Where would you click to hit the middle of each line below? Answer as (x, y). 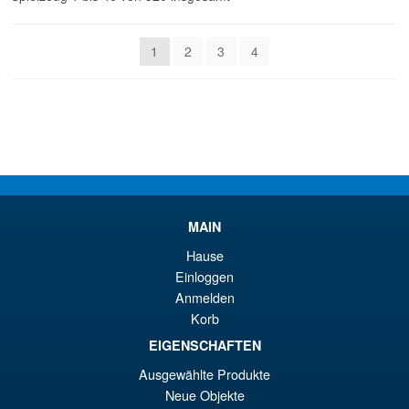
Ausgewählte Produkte (204, 373)
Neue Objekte (204, 394)
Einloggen (204, 276)
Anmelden (204, 297)
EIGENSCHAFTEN (204, 345)
